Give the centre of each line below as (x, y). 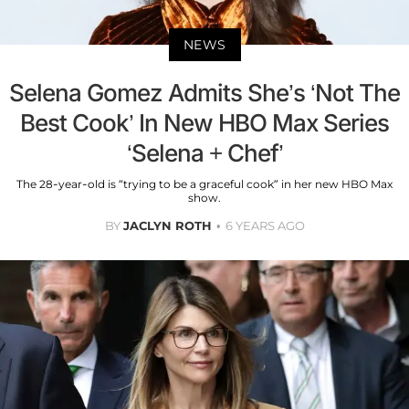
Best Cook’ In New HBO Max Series (204, 122)
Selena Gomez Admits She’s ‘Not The (204, 92)
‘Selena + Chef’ (204, 152)
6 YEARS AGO (265, 225)
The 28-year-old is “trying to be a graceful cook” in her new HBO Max (204, 184)
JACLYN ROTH (167, 225)
